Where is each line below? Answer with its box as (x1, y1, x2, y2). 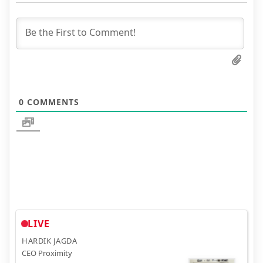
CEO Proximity (22, 247, 72, 258)
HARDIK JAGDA (22, 235, 77, 246)
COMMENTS (24, 96, 79, 108)
